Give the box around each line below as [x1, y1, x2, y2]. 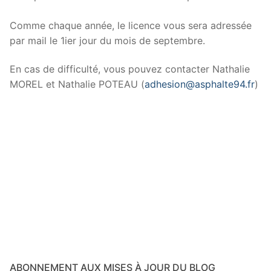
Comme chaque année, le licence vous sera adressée [10, 19, 252, 31]
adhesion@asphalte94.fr [145, 78, 255, 91]
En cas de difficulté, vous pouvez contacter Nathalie [10, 63, 250, 76]
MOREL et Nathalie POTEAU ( [10, 78, 145, 91]
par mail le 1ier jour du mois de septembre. [10, 34, 205, 47]
